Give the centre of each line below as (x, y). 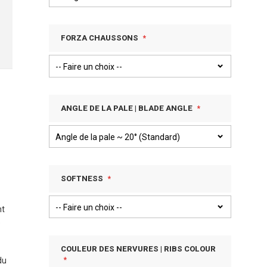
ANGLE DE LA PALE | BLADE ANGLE (127, 108)
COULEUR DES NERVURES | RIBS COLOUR (138, 249)
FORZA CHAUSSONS (100, 38)
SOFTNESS (82, 178)
